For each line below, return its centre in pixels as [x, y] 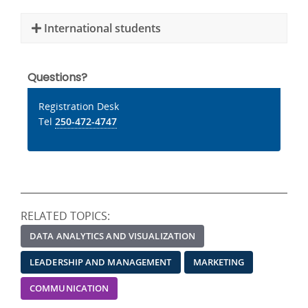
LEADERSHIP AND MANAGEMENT [101, 262]
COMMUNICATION [69, 288]
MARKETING [219, 262]
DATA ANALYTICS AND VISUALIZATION [113, 235]
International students [101, 28]
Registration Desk [79, 106]
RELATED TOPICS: [66, 216]
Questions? [57, 77]
